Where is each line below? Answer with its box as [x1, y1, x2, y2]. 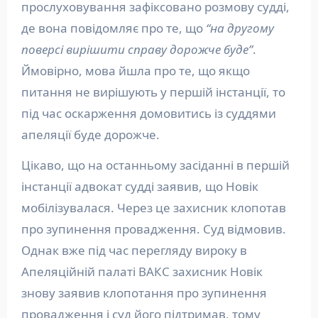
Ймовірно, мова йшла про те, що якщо [21, 62, 250, 79]
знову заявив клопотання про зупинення [21, 284, 267, 301]
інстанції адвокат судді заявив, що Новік [21, 177, 258, 194]
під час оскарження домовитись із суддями [21, 104, 276, 121]
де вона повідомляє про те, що [21, 19, 206, 36]
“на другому [205, 19, 274, 36]
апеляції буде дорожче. [21, 126, 160, 143]
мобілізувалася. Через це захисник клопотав [21, 199, 286, 216]
